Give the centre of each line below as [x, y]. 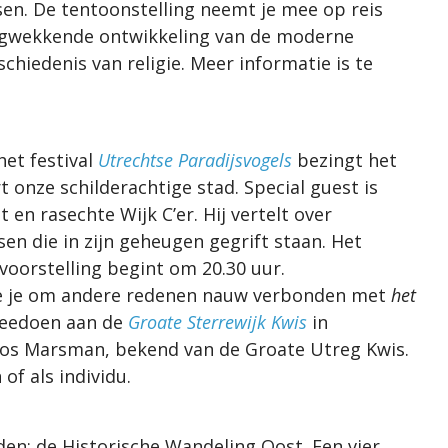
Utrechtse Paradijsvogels [195, 159]
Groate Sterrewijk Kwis [220, 321]
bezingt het [344, 159]
